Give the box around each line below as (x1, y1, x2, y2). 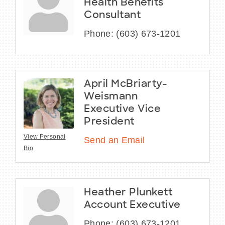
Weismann (84, 92, 138, 102)
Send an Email (84, 135, 145, 146)
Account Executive (84, 200, 181, 211)
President (84, 117, 135, 128)
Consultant (84, 11, 141, 21)
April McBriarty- (84, 79, 167, 90)
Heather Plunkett (84, 188, 172, 198)
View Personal (24, 133, 66, 141)
